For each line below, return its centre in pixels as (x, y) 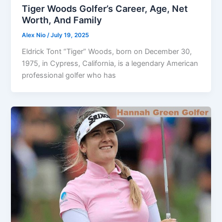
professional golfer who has (69, 75)
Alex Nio (35, 35)
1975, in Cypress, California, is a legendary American (110, 63)
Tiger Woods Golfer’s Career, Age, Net (105, 8)
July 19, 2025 (70, 35)
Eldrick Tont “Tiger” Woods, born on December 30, (107, 51)
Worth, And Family (62, 20)
